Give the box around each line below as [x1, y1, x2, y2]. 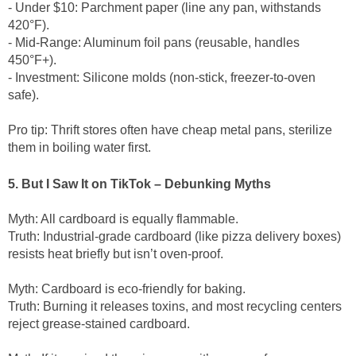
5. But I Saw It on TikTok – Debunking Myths [8, 177, 274, 191]
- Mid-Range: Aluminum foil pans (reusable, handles [8, 36, 300, 49]
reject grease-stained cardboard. [8, 317, 196, 331]
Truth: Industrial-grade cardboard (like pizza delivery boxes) [8, 230, 341, 243]
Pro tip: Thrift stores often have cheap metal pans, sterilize [8, 123, 332, 137]
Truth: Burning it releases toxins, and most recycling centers [8, 300, 342, 313]
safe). [8, 88, 45, 102]
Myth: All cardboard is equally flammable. [8, 212, 245, 226]
